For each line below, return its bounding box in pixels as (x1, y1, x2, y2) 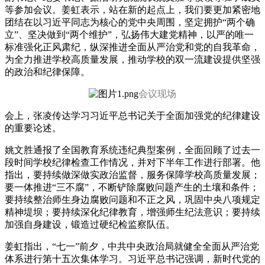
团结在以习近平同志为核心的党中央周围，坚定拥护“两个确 (5, 17, 255, 27)
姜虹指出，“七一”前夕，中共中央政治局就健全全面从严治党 (5, 241, 259, 251)
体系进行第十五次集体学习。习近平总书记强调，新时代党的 (5, 254, 260, 264)
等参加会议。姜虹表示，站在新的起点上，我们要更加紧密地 (5, 5, 260, 15)
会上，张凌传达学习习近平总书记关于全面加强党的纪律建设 (5, 111, 260, 121)
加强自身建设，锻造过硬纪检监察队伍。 (5, 219, 175, 230)
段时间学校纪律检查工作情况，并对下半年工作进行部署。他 (5, 157, 260, 167)
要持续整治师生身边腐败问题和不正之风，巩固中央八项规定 (5, 195, 260, 205)
